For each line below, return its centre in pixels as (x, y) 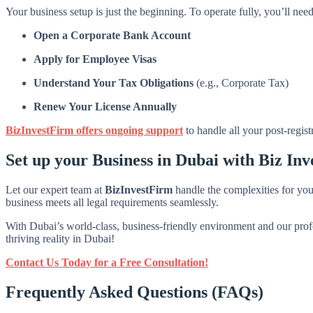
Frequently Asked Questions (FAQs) (134, 292)
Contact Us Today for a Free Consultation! (107, 262)
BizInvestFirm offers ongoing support (94, 130)
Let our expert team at (55, 189)
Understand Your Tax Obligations (114, 82)
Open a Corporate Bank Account (112, 35)
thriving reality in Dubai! (60, 238)
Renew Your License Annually (105, 106)
